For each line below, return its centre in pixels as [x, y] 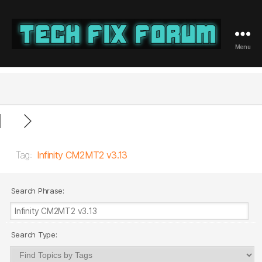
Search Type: [33, 235]
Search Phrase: [37, 191]
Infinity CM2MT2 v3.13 [82, 155]
